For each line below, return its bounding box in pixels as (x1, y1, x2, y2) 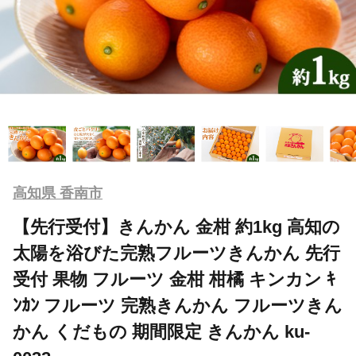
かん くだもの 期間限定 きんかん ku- (13, 321, 310, 342)
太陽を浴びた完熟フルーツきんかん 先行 (13, 242, 340, 263)
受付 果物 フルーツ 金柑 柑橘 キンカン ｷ (13, 269, 335, 289)
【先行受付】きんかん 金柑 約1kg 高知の (13, 216, 340, 237)
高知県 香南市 (13, 184, 103, 201)
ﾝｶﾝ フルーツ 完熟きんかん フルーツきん (13, 295, 342, 315)
